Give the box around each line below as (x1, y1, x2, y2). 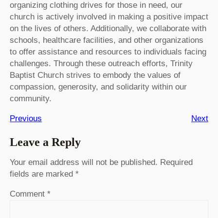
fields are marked (10, 169, 75, 179)
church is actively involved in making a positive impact (10, 12, 208, 22)
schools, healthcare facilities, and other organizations (10, 36, 203, 45)
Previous (10, 114, 42, 124)
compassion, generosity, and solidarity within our (10, 82, 187, 92)
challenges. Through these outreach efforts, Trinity (10, 59, 193, 69)
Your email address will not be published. (10, 158, 158, 167)
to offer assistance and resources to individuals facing (10, 47, 206, 57)
